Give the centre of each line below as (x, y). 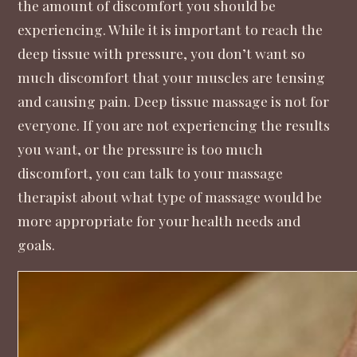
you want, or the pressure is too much (141, 149)
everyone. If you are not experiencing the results (174, 125)
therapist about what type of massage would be (170, 197)
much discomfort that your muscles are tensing (172, 77)
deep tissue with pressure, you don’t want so (162, 53)
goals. (37, 245)
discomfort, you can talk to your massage (151, 173)
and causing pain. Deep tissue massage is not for (174, 101)
